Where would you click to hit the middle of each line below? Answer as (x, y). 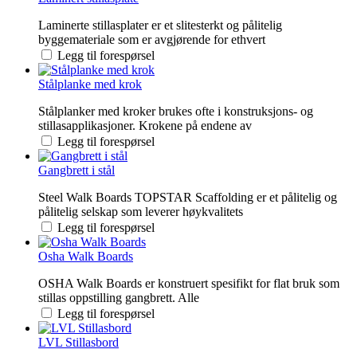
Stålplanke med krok (90, 84)
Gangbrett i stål (76, 170)
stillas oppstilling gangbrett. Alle (119, 297)
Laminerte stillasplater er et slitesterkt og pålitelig (160, 25)
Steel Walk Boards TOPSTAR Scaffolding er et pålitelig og (188, 197)
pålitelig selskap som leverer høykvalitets (141, 211)
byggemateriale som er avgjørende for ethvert (152, 39)
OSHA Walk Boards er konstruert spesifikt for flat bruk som (189, 283)
